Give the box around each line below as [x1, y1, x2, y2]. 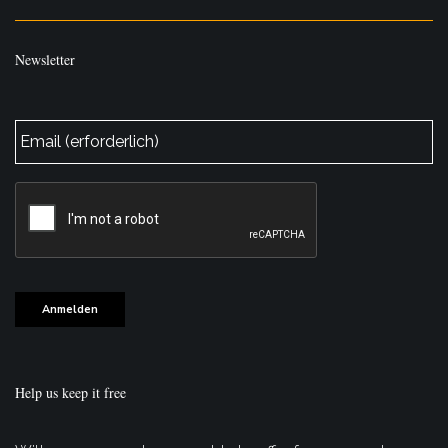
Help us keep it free [15, 383, 126, 403]
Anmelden [42, 301, 98, 317]
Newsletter [15, 49, 75, 69]
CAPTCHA [15, 181, 93, 201]
